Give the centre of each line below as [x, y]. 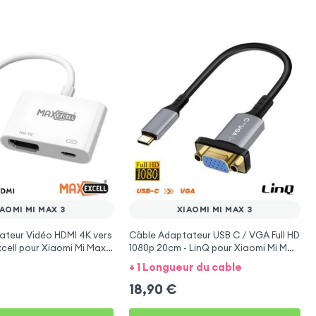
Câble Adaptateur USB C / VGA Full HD [214, 235]
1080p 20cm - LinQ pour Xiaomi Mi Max [213, 248]
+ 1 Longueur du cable [185, 267]
